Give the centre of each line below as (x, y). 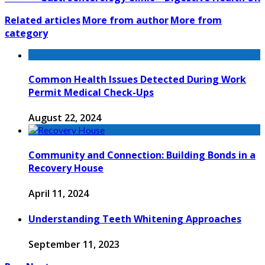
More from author (125, 20)
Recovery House (66, 168)
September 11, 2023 (74, 245)
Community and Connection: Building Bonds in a (142, 155)
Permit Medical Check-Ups (91, 93)
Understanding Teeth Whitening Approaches (135, 219)
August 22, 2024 (65, 118)
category (26, 33)
